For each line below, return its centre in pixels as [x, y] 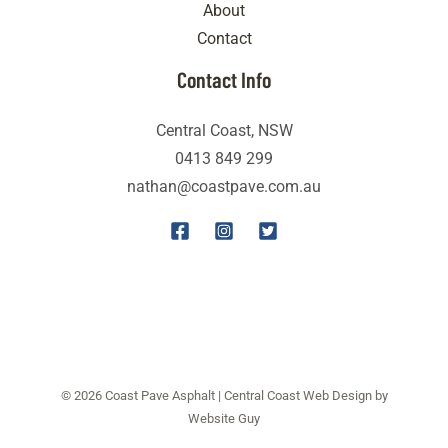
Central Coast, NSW [224, 131]
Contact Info [224, 79]
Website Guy [224, 418]
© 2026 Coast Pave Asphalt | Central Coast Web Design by [224, 395]
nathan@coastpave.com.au [224, 187]
